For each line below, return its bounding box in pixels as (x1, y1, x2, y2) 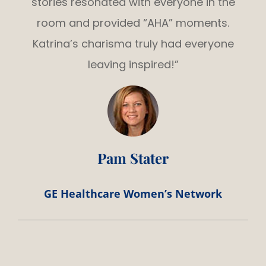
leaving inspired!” (87, 56, 179, 72)
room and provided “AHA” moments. (37, 15, 229, 30)
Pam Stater (97, 148, 169, 167)
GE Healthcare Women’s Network (44, 186, 222, 201)
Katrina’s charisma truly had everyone (32, 36, 234, 51)
